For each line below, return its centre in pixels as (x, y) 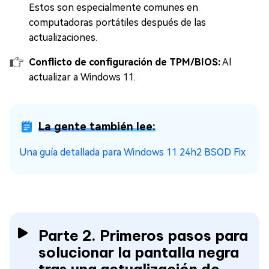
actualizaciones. (63, 38)
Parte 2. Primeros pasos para (143, 235)
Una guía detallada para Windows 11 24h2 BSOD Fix (132, 152)
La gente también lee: (97, 126)
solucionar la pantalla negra (139, 252)
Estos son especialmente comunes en (113, 8)
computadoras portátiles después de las (117, 23)
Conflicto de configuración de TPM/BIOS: (125, 62)
